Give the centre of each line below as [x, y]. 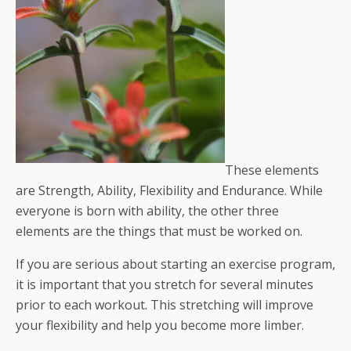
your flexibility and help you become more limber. [160, 325]
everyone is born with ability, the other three [147, 211]
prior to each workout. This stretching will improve [165, 305]
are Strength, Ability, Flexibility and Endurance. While [169, 190]
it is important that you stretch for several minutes [165, 284]
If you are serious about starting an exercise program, [175, 264]
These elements [272, 170]
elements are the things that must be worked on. [159, 231]
